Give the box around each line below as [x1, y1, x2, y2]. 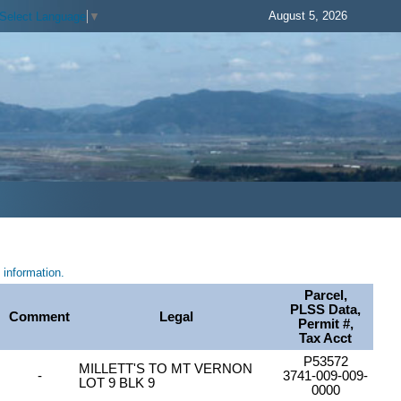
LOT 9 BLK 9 [79, 376, 156, 391]
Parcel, [303, 288, 347, 303]
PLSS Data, [290, 303, 362, 318]
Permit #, [297, 317, 354, 332]
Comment [9, 310, 71, 325]
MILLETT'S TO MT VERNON [79, 362, 253, 377]
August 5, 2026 [269, 9, 347, 22]
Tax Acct [299, 331, 353, 346]
